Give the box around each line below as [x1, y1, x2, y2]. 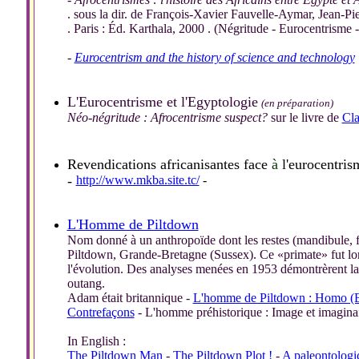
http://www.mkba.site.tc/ [75, 173, 200, 187]
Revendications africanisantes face [67, 156, 272, 172]
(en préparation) [260, 97, 333, 109]
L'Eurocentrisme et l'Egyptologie [67, 94, 258, 110]
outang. [67, 276, 105, 290]
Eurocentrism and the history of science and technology [74, 50, 355, 64]
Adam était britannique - [67, 291, 193, 305]
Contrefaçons [67, 305, 135, 319]
